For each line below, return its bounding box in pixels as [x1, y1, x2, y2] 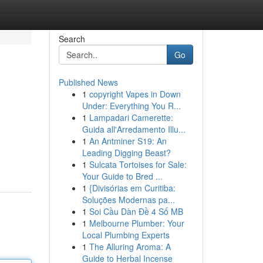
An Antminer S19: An [89, 135, 167, 147]
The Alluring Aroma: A [89, 241, 171, 252]
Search [58, 33, 85, 45]
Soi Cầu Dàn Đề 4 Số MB [89, 205, 183, 217]
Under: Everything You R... [82, 100, 181, 112]
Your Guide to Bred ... [82, 170, 163, 182]
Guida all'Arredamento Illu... [82, 123, 186, 135]
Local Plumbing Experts [82, 229, 170, 241]
